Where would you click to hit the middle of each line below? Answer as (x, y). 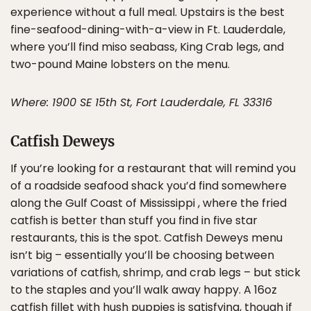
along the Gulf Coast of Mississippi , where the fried (149, 203)
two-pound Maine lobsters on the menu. (120, 65)
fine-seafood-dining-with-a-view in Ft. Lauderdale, (148, 30)
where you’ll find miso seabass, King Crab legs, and (147, 47)
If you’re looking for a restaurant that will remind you (153, 169)
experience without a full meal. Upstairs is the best (148, 12)
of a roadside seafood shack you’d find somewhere (149, 186)
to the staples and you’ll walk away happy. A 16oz (144, 290)
